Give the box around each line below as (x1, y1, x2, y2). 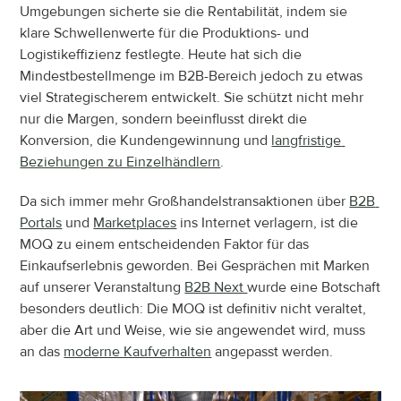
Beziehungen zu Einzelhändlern (20, 153, 221, 171)
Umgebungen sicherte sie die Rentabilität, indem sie (20, 3, 348, 21)
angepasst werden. (211, 343, 334, 361)
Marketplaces (93, 214, 177, 232)
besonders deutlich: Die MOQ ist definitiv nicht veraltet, (20, 300, 367, 318)
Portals (20, 214, 63, 232)
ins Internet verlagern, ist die (176, 214, 359, 232)
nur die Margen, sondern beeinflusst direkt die (20, 110, 308, 128)
